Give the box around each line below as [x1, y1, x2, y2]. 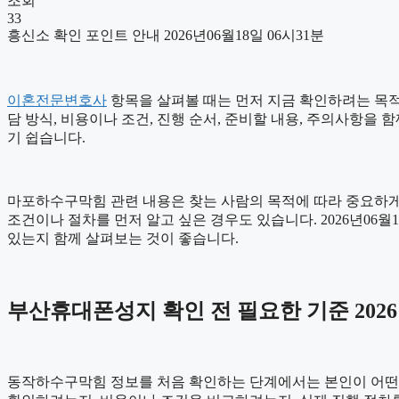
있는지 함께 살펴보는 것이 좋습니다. [7, 230, 239, 246]
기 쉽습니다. [7, 129, 85, 145]
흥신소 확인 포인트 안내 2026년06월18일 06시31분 [7, 27, 324, 43]
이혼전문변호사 [7, 92, 107, 108]
